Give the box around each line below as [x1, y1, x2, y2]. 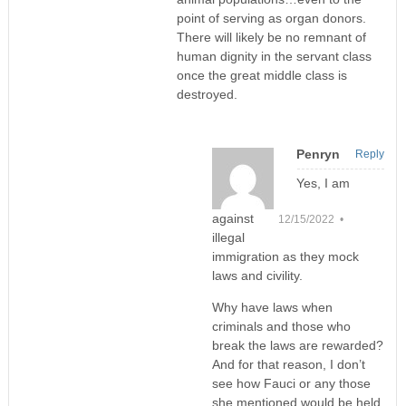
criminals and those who [211, 318, 351, 333]
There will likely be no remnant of [176, 29, 366, 44]
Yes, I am [295, 175, 350, 190]
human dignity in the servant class [176, 48, 372, 63]
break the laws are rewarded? [211, 337, 383, 353]
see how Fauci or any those [211, 375, 371, 391]
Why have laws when [211, 299, 333, 314]
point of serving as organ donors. [176, 10, 366, 25]
